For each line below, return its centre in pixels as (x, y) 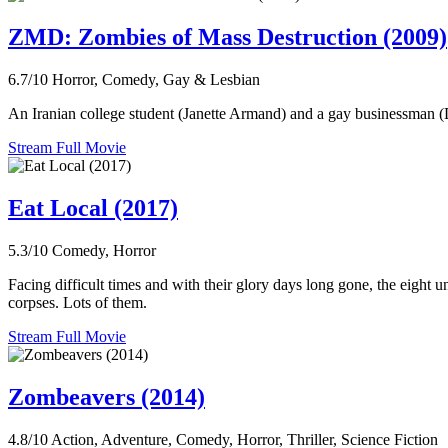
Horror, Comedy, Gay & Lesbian (156, 80)
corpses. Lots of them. (77, 302)
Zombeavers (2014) (106, 396)
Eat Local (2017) (93, 208)
